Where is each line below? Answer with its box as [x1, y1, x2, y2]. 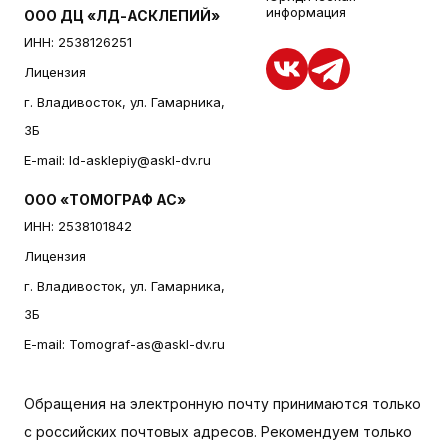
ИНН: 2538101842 [24, 218, 132, 234]
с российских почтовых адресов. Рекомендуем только [24, 423, 412, 440]
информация [265, 4, 346, 20]
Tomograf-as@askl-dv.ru [69, 336, 225, 352]
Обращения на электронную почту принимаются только [24, 395, 421, 412]
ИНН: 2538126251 [24, 34, 132, 50]
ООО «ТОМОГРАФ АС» [24, 191, 186, 208]
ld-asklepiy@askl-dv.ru [69, 152, 211, 168]
